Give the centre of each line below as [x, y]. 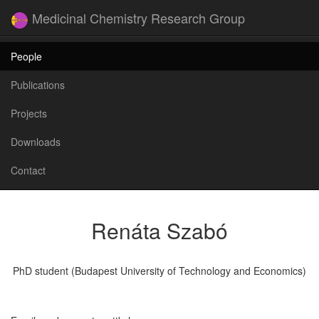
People [26, 56]
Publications [38, 84]
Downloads [36, 141]
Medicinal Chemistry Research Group [138, 18]
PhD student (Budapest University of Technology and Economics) [159, 271]
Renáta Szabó [159, 230]
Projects [29, 113]
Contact [28, 170]
